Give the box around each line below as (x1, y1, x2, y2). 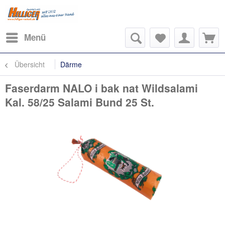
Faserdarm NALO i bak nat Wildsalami (5, 80, 198, 95)
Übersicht (15, 59, 45, 69)
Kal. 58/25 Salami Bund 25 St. (5, 94, 154, 109)
